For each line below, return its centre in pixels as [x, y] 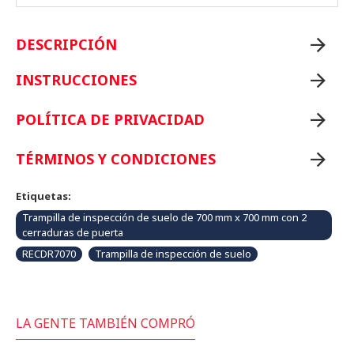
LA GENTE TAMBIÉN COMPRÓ [105, 323]
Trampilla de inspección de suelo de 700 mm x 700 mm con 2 [164, 217]
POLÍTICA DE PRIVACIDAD [110, 119]
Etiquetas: [43, 196]
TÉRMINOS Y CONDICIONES [116, 159]
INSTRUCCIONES [76, 80]
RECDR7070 [49, 254]
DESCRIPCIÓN [66, 44]
